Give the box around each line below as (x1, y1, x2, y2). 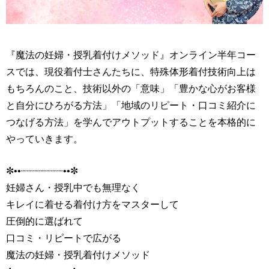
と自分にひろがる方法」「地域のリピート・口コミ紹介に (6, 100, 256, 110)
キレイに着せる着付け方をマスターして (6, 199, 179, 210)
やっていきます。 (6, 133, 83, 144)
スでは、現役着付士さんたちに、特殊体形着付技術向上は (6, 66, 256, 77)
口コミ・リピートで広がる (6, 232, 121, 243)
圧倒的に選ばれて (6, 216, 83, 226)
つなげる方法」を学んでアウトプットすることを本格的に (6, 116, 256, 127)
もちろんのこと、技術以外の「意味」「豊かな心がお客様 (6, 83, 256, 94)
